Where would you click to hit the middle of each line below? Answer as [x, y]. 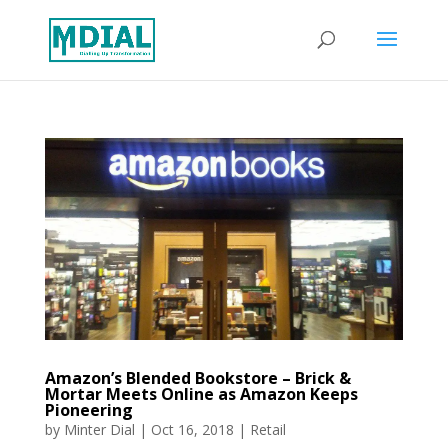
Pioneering [88, 409]
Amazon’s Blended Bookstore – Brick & [197, 377]
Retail [267, 429]
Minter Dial [99, 429]
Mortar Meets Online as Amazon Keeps [201, 393]
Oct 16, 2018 [192, 429]
